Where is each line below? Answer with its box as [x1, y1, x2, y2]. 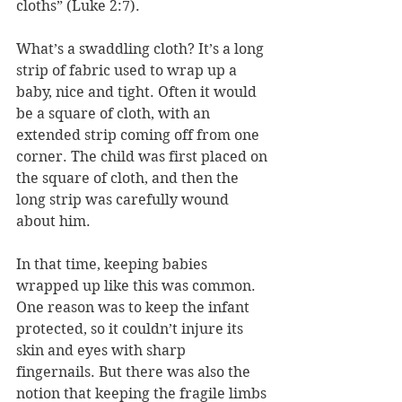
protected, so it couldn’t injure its [16, 320, 247, 337]
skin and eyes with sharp [16, 342, 189, 359]
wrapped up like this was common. [16, 277, 259, 294]
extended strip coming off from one [16, 127, 263, 144]
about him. [16, 213, 91, 230]
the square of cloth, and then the [16, 170, 242, 187]
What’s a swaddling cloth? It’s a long [16, 40, 267, 57]
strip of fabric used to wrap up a [16, 62, 240, 79]
